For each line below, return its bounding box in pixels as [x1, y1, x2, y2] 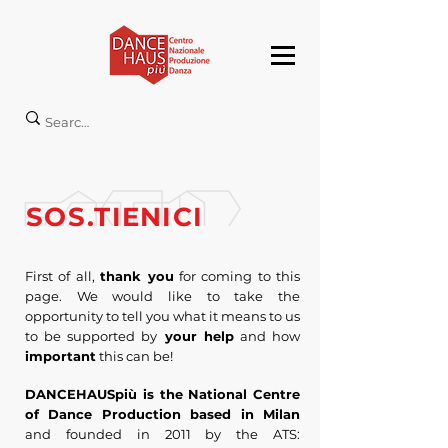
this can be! [96, 348, 179, 364]
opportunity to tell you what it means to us [25, 308, 300, 324]
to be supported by [25, 328, 158, 344]
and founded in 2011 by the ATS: [25, 426, 300, 442]
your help [157, 328, 234, 344]
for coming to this [173, 268, 300, 284]
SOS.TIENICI [26, 201, 212, 233]
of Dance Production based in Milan [25, 406, 300, 422]
